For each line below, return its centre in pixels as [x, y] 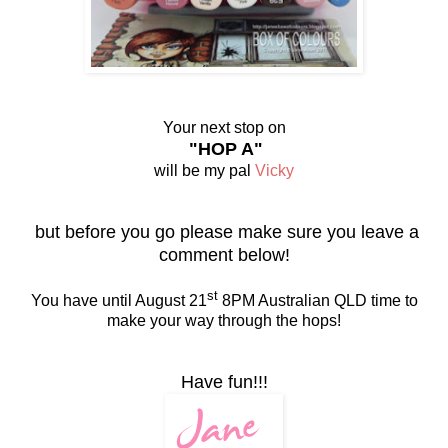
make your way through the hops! [224, 321]
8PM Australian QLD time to [317, 301]
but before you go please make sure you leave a [224, 231]
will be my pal [204, 170]
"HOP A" [226, 148]
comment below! [224, 254]
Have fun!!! [224, 382]
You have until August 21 [118, 301]
